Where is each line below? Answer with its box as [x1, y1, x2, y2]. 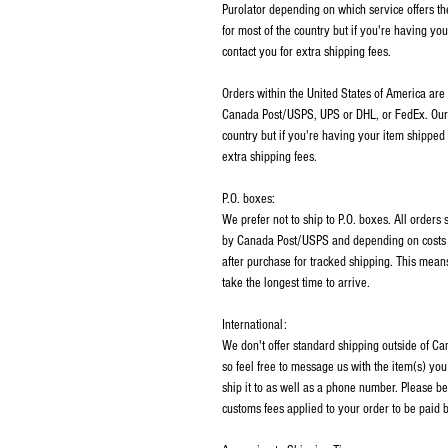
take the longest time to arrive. [222, 275, 370, 291]
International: [222, 317, 287, 333]
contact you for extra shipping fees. [222, 44, 391, 60]
